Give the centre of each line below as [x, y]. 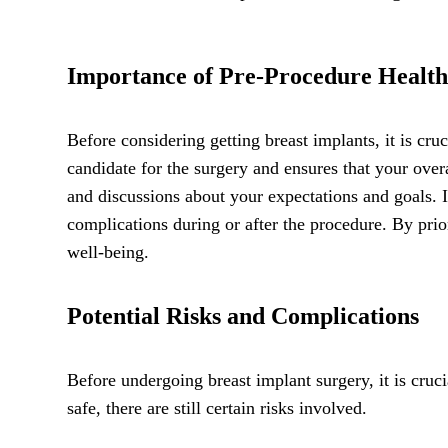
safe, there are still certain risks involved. [217, 407]
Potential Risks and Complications [243, 315]
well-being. [108, 251]
